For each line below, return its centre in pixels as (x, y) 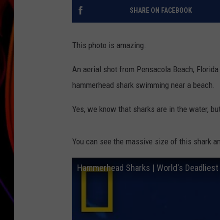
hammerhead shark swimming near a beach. (144, 85)
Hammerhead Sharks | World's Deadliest (148, 168)
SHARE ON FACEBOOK (161, 11)
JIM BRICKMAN (190, 20)
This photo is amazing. (109, 45)
